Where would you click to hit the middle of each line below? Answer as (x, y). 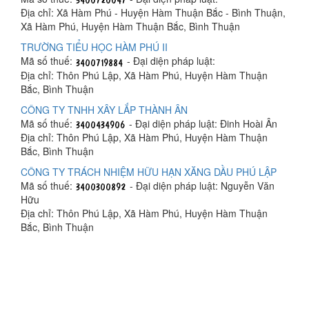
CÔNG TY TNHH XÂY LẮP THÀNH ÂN (104, 109)
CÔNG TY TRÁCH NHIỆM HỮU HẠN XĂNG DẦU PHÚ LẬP (149, 171)
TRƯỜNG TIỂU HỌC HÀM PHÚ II (94, 47)
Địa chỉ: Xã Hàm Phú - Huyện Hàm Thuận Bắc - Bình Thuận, (153, 13)
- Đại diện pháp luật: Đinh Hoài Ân (202, 123)
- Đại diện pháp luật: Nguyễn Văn (201, 185)
